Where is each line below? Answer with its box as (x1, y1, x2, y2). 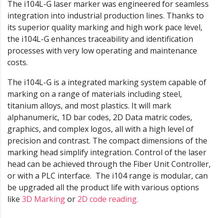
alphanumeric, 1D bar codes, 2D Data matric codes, (7, 111, 192, 123)
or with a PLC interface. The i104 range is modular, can (7, 170, 208, 181)
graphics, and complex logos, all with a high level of (7, 123, 194, 134)
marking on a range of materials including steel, (7, 88, 182, 99)
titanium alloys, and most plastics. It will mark (7, 100, 171, 111)
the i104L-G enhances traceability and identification (7, 33, 193, 44)
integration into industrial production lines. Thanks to (7, 10, 204, 21)
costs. (7, 56, 28, 68)
